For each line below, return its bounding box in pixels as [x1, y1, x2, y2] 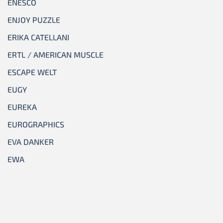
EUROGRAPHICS [7, 119, 64, 129]
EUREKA [7, 102, 37, 112]
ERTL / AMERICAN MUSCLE [7, 50, 104, 60]
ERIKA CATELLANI [7, 32, 69, 42]
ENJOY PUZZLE [7, 15, 60, 25]
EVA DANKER [7, 137, 54, 147]
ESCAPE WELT [7, 67, 57, 77]
